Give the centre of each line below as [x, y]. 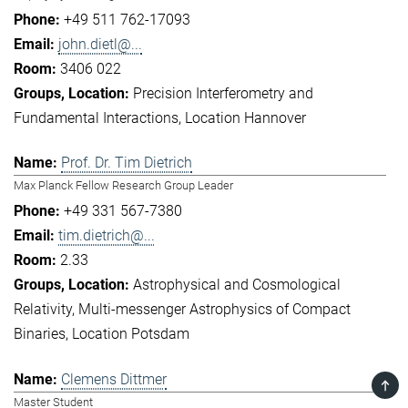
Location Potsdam [131, 334]
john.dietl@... [100, 44]
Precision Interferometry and [223, 93]
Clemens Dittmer [114, 379]
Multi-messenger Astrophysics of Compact [214, 310]
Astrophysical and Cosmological [237, 285]
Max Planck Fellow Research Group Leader [123, 186]
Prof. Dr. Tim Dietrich [127, 163]
